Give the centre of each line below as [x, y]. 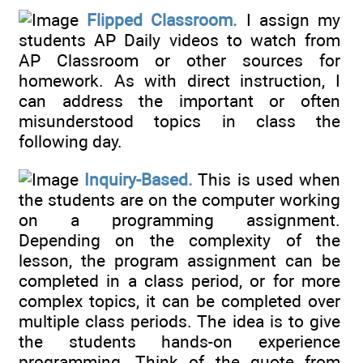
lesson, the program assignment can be [179, 260]
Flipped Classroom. [162, 20]
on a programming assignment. [179, 220]
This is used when [267, 179]
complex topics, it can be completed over [179, 301]
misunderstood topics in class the [179, 122]
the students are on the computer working [179, 199]
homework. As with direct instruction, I [179, 81]
